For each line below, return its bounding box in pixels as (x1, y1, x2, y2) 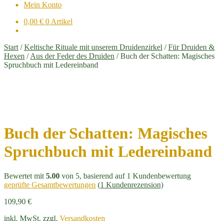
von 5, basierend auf (60, 171, 127, 180)
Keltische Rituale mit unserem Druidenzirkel (24, 43, 162, 51)
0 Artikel (45, 17, 73, 26)
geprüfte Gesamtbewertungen (4, 180, 96, 189)
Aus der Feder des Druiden (30, 52, 114, 60)
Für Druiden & (168, 43, 215, 51)
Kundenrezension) (104, 180, 163, 189)
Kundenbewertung (131, 171, 191, 180)
